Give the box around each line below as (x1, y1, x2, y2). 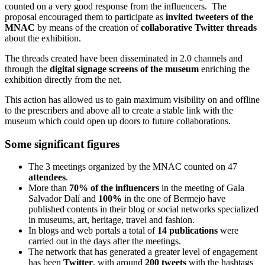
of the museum (140, 63, 199, 74)
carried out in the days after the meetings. (28, 236, 181, 247)
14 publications (157, 225, 218, 236)
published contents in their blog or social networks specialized (28, 204, 258, 215)
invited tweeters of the (166, 11, 253, 22)
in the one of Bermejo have (124, 193, 225, 204)
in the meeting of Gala (159, 183, 244, 193)
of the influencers (91, 183, 159, 193)
